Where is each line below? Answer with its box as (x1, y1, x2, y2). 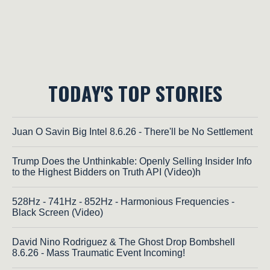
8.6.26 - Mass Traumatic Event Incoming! (12, 248, 185, 259)
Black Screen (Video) (12, 207, 103, 218)
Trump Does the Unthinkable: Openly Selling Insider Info (12, 156, 252, 167)
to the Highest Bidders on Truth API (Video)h (12, 167, 201, 178)
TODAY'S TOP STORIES (48, 79, 222, 108)
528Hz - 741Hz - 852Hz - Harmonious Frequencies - (12, 196, 234, 207)
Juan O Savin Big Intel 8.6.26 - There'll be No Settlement (12, 127, 253, 137)
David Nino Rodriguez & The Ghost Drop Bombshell (12, 237, 235, 248)
